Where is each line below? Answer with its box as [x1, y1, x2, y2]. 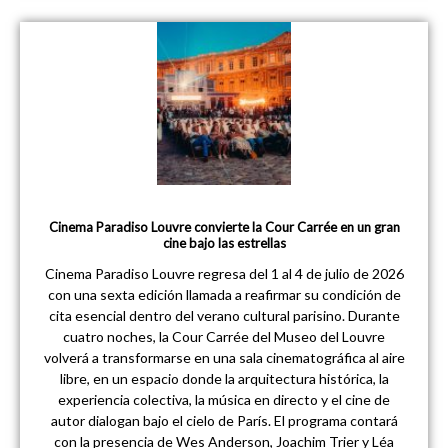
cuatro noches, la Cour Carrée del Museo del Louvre [63, 327, 385, 345]
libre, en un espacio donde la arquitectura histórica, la [59, 369, 389, 387]
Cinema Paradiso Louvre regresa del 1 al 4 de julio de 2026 [44, 264, 404, 282]
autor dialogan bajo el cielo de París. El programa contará [50, 411, 398, 429]
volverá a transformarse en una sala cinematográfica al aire [43, 348, 405, 366]
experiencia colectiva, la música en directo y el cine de [58, 390, 390, 408]
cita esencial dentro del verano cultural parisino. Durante [48, 306, 400, 324]
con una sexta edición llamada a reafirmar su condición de [47, 285, 401, 303]
